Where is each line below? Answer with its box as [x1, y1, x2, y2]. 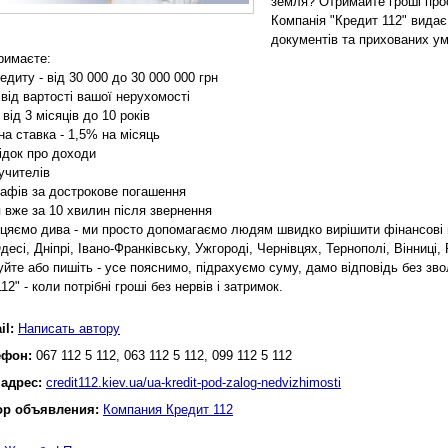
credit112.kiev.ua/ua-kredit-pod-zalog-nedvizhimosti [46, 375, 341, 390]
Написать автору [18, 321, 120, 336]
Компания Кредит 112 [103, 402, 233, 417]
